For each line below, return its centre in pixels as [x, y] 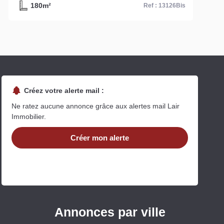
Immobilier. [28, 116]
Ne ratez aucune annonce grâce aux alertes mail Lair [95, 106]
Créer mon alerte [99, 137]
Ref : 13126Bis [164, 5]
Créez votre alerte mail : [64, 90]
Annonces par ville [110, 212]
